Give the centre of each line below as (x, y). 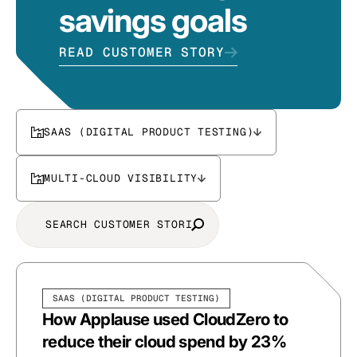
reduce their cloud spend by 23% (164, 341)
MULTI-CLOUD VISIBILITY (121, 178)
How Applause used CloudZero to (165, 319)
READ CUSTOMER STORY (142, 52)
